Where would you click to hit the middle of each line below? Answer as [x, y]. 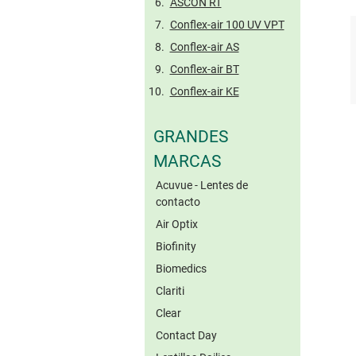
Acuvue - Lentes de [202, 185]
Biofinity [176, 246]
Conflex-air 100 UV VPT [227, 24]
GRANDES [190, 137]
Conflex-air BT [204, 69]
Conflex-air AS [204, 46]
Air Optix [177, 224]
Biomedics [181, 268]
